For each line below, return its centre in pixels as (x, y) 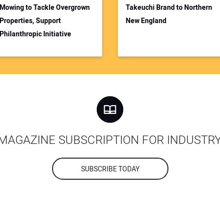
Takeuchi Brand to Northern (169, 8)
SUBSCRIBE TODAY (110, 169)
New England (146, 21)
